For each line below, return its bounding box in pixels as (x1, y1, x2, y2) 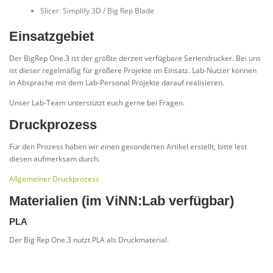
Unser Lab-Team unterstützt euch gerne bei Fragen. (9, 97, 185, 108)
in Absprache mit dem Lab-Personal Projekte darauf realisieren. (9, 77, 224, 88)
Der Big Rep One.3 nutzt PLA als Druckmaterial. (9, 235, 169, 246)
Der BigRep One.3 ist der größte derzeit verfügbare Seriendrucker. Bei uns (9, 52, 261, 63)
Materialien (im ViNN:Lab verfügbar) (9, 193, 234, 209)
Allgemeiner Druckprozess (9, 174, 99, 185)
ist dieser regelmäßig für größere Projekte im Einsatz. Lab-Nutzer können (9, 65, 257, 76)
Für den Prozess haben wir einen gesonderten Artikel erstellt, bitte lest (9, 141, 247, 152)
